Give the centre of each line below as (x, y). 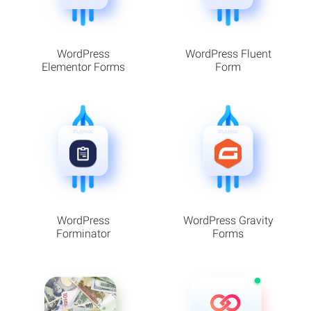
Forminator (83, 233)
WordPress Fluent (228, 54)
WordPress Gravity (228, 220)
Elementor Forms (83, 67)
